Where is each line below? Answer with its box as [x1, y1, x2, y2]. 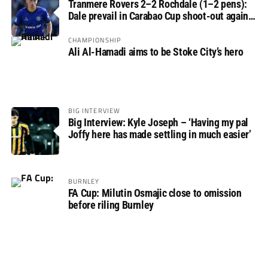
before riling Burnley [68, 199, 154, 212]
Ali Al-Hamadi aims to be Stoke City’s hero [68, 45, 243, 59]
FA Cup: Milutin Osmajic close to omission [68, 187, 242, 200]
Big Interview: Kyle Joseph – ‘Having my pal [68, 116, 248, 129]
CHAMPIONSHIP [68, 35, 122, 45]
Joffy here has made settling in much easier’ [68, 128, 251, 141]
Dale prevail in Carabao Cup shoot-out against [68, 10, 257, 23]
